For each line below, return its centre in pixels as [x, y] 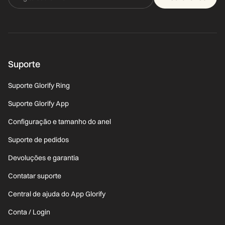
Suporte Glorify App [38, 103]
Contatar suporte [35, 176]
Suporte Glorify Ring [39, 85]
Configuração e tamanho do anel [60, 122]
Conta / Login [29, 212]
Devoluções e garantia [43, 158]
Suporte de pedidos [38, 140]
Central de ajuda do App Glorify [57, 194]
